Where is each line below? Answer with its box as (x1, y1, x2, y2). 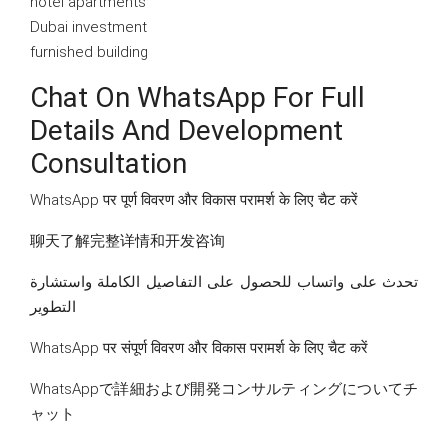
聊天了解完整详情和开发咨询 (30, 232, 225, 251)
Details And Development (30, 114, 343, 148)
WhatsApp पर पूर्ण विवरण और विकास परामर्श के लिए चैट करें (30, 191, 358, 210)
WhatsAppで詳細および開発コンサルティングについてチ (30, 380, 418, 399)
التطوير (30, 298, 76, 317)
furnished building (30, 43, 148, 62)
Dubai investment (30, 18, 147, 37)
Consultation (30, 147, 187, 181)
